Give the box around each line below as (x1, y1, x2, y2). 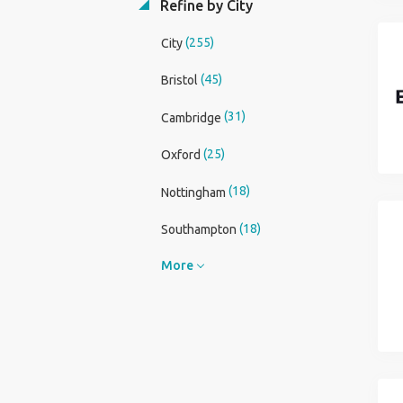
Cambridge (160, 110, 221, 125)
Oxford (160, 148, 201, 163)
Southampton (160, 221, 237, 237)
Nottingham (160, 184, 226, 200)
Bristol (160, 73, 198, 88)
